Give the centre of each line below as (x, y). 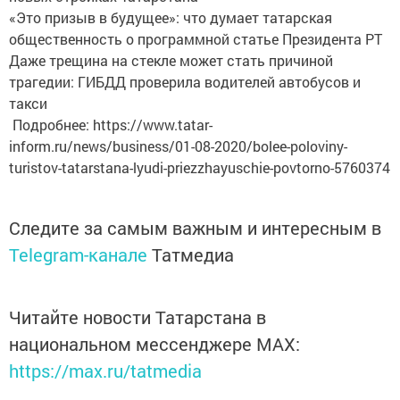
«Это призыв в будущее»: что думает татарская (171, 17)
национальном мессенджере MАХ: (154, 343)
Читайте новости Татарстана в (137, 317)
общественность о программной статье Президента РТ (196, 38)
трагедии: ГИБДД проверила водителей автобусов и (185, 81)
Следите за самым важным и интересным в (195, 227)
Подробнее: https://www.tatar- (111, 124)
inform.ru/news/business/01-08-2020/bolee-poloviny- (178, 146)
